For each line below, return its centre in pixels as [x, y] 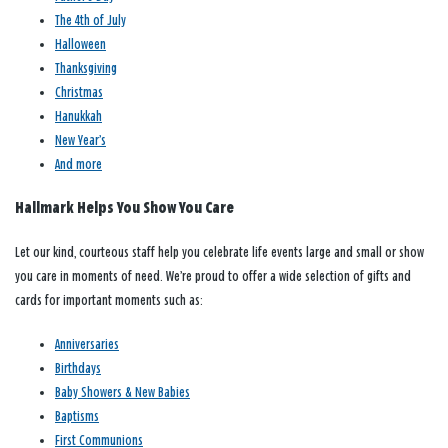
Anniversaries [87, 345]
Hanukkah [78, 117]
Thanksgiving [86, 69]
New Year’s [80, 141]
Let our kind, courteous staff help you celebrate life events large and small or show [219, 253]
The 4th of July [90, 21]
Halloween [80, 45]
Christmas [79, 93]
